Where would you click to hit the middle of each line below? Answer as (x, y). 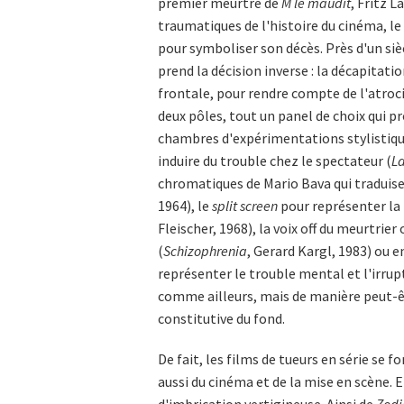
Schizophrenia (205, 251)
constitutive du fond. (221, 319)
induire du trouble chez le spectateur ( (275, 161)
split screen (245, 206)
